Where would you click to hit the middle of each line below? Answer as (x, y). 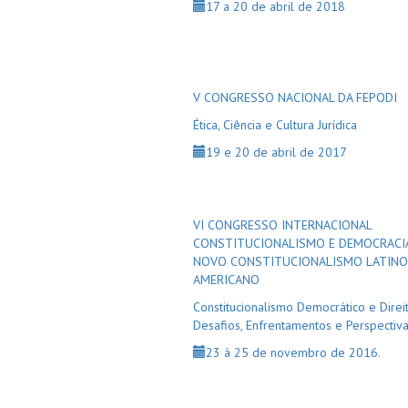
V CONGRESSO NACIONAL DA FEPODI (295, 97)
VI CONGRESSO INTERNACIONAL (282, 225)
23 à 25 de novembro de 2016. (293, 352)
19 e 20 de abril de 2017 (276, 152)
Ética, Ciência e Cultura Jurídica (275, 125)
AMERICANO (226, 280)
